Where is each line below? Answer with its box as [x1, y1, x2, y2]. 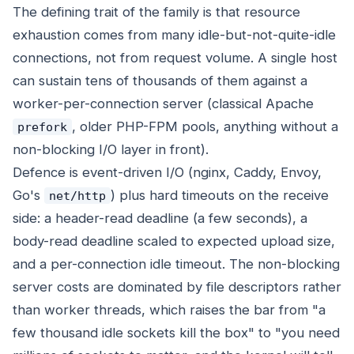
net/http [48, 189, 106, 203]
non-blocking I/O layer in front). [13, 141, 209, 158]
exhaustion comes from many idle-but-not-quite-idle [13, 27, 336, 43]
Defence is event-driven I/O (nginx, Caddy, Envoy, [13, 164, 322, 181]
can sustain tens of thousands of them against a [13, 73, 307, 89]
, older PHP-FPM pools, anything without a [71, 119, 338, 135]
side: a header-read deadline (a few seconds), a [13, 210, 307, 227]
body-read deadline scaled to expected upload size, [13, 233, 335, 250]
